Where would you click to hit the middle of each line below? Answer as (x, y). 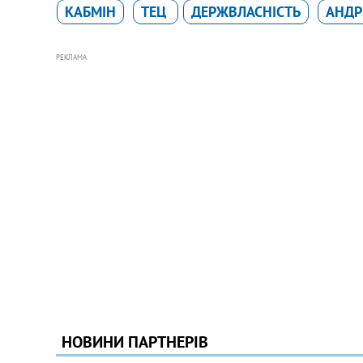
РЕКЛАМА (71, 57)
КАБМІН (90, 11)
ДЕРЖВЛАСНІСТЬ (246, 11)
